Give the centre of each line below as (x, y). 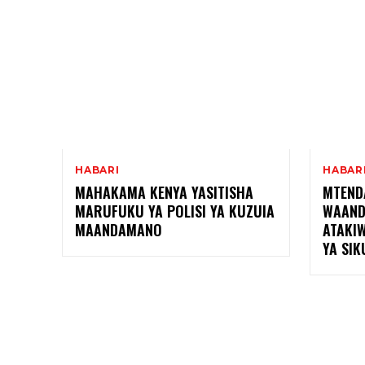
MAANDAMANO (119, 229)
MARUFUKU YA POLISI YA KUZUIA (175, 211)
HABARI (97, 169)
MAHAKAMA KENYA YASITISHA (164, 192)
